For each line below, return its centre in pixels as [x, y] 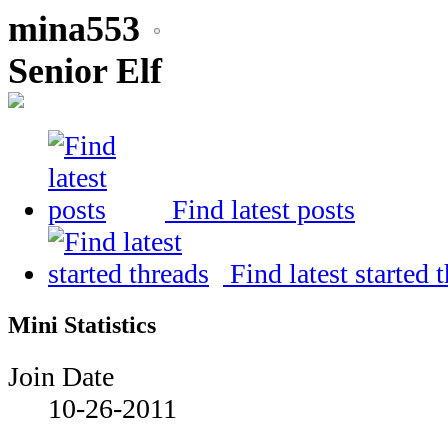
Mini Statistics [82, 324]
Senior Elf [85, 71]
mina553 [74, 29]
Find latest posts [260, 209]
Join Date [61, 377]
